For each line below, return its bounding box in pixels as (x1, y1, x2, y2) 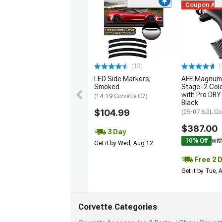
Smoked (94, 83, 119, 91)
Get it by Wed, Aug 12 (94, 140, 153, 147)
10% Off (185, 137, 208, 145)
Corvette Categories (78, 202, 157, 212)
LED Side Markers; (94, 75, 151, 83)
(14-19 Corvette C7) (94, 93, 148, 100)
